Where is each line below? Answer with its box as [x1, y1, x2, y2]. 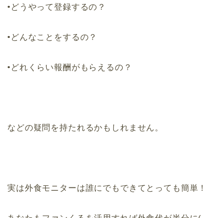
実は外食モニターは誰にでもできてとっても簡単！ [7, 183, 207, 193]
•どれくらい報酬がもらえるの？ [7, 63, 132, 73]
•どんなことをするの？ [7, 33, 98, 42]
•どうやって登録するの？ [7, 2, 107, 12]
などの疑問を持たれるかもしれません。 [7, 123, 164, 133]
